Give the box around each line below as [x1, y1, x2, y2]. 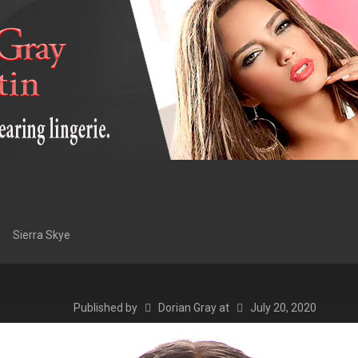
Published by [74, 301, 141, 314]
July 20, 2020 [249, 301, 316, 314]
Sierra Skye [12, 229, 70, 241]
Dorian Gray [157, 301, 217, 314]
